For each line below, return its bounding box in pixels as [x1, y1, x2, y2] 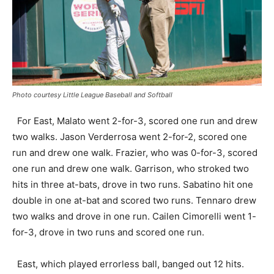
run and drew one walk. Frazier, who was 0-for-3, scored [12, 146, 257, 158]
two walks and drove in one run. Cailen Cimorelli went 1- [12, 210, 256, 222]
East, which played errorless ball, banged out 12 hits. [12, 257, 244, 270]
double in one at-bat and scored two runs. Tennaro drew [12, 194, 256, 206]
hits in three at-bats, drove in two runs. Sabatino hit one [12, 178, 253, 190]
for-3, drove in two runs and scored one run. [12, 226, 204, 238]
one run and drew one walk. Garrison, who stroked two [12, 162, 249, 174]
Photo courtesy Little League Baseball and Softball [12, 90, 172, 99]
